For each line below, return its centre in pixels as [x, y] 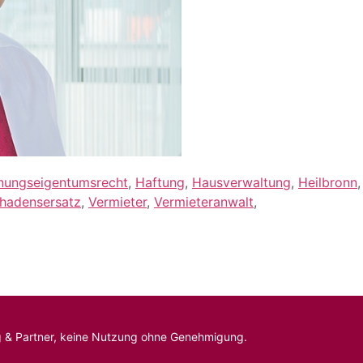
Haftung [160, 182]
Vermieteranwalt [204, 202]
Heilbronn [328, 182]
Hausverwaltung [241, 182]
